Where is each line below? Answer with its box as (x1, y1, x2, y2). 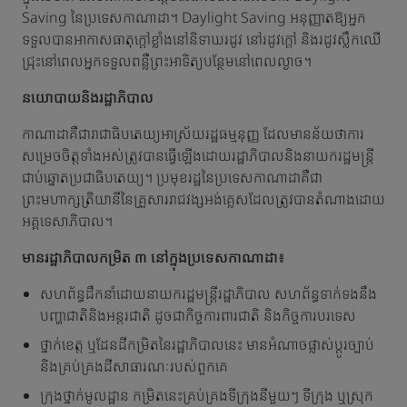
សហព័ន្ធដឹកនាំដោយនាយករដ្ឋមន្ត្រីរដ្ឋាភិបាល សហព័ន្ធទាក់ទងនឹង (40, 283, 377, 303)
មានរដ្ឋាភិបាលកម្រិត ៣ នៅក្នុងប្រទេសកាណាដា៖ (22, 247, 285, 267)
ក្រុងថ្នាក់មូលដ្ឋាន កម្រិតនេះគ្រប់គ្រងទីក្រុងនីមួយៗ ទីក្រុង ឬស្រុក (40, 385, 373, 405)
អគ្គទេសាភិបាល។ (22, 211, 113, 231)
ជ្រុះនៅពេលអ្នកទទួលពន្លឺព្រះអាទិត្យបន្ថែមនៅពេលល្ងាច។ (22, 51, 312, 71)
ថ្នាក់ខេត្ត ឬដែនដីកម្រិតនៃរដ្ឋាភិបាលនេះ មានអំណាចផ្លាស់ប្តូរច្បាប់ (40, 334, 374, 354)
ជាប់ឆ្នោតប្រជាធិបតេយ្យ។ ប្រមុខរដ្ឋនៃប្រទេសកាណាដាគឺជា (22, 167, 323, 187)
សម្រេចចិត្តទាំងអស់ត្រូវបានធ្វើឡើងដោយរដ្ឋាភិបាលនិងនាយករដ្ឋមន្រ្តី (22, 145, 374, 165)
